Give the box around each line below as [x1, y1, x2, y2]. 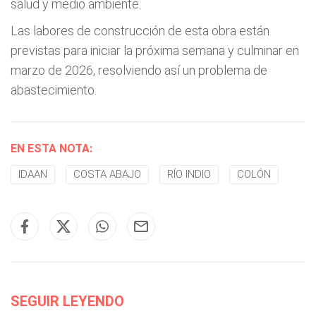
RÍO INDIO [167, 168, 211, 181]
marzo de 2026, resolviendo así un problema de [11, 63, 267, 78]
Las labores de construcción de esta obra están [11, 23, 269, 38]
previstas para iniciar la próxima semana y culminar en [11, 43, 299, 58]
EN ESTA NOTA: [11, 142, 92, 155]
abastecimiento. [11, 83, 97, 97]
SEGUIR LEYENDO [11, 293, 124, 310]
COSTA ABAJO [73, 168, 141, 181]
